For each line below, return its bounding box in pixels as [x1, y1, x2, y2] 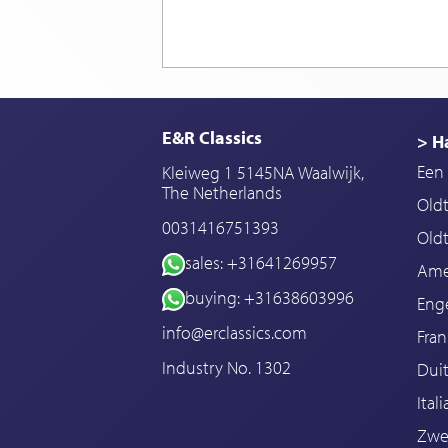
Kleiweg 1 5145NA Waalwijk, [162, 161, 364, 185]
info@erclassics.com [162, 321, 307, 345]
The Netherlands [162, 181, 282, 205]
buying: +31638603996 [184, 286, 354, 310]
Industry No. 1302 [162, 356, 291, 380]
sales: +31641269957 [184, 251, 337, 275]
